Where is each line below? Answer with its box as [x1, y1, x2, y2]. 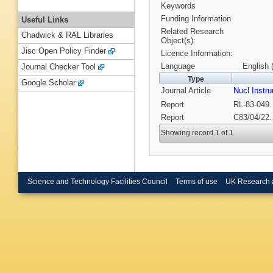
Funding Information [161, 14, 231, 24]
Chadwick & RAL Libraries [21, 30, 113, 40]
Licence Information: [161, 49, 233, 58]
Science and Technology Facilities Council [27, 177, 168, 185]
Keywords [161, 1, 196, 11]
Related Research [161, 27, 224, 37]
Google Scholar [21, 78, 76, 88]
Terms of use [175, 177, 218, 185]
